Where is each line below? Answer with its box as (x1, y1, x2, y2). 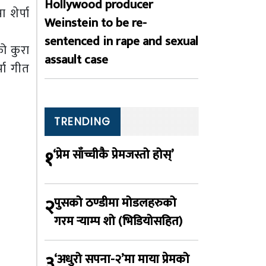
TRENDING (54, 115, 111, 129)
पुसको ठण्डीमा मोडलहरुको (54, 192, 176, 213)
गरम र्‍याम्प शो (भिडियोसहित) (54, 211, 182, 232)
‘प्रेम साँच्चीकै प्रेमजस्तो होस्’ (53, 144, 174, 165)
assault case (45, 49, 108, 70)
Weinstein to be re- (45, 12, 147, 33)
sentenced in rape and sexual (45, 31, 198, 52)
